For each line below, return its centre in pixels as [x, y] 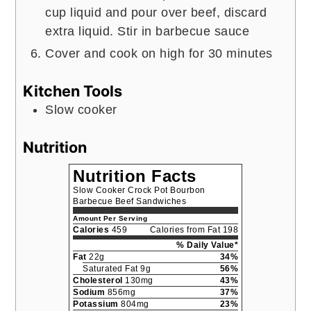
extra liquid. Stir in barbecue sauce [148, 31]
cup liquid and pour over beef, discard [156, 12]
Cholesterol [98, 280]
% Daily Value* [207, 245]
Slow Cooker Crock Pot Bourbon [139, 190]
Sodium [89, 292]
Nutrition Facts [135, 176]
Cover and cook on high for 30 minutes [159, 53]
